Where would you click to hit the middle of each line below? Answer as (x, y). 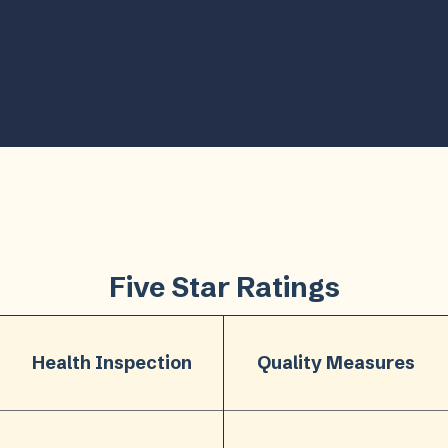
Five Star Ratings (224, 287)
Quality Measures (336, 362)
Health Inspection (111, 362)
